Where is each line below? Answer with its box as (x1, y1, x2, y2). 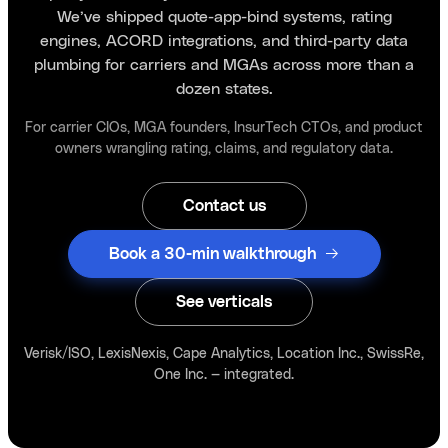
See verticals (176, 294, 272, 311)
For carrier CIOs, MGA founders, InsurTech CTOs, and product (25, 118, 423, 136)
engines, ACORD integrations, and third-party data (40, 30, 408, 50)
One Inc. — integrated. (154, 365, 294, 383)
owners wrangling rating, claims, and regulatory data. (55, 139, 393, 157)
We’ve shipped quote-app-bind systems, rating (56, 6, 392, 26)
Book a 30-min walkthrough (108, 246, 316, 263)
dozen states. (175, 78, 273, 98)
